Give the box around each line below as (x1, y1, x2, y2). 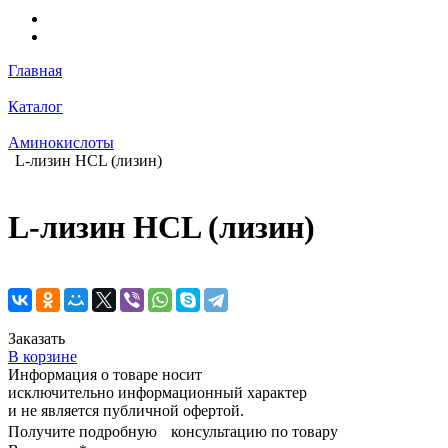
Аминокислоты (8, 134, 114, 151)
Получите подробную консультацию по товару (8, 422, 338, 440)
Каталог (8, 98, 63, 115)
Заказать (8, 329, 65, 347)
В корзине (8, 347, 77, 365)
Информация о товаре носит (8, 365, 202, 383)
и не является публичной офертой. (8, 401, 244, 419)
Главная (8, 62, 62, 79)
